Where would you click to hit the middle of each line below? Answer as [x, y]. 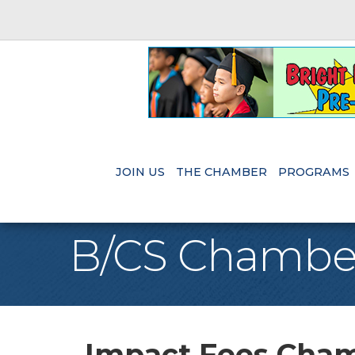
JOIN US [140, 172]
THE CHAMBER [221, 172]
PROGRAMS [313, 172]
